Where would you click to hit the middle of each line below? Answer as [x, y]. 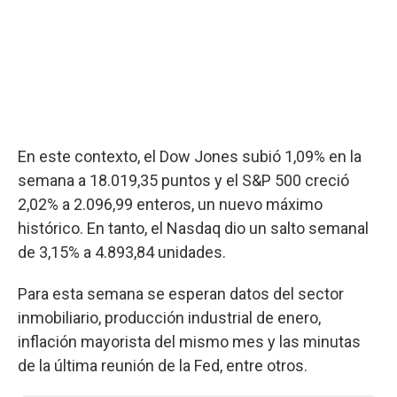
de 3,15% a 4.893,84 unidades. [122, 252]
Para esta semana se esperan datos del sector [181, 294]
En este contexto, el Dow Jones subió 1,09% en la [190, 156]
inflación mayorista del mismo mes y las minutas [189, 342]
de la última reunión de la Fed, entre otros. [163, 366]
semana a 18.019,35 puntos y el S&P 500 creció [183, 180]
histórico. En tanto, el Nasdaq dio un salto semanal [193, 228]
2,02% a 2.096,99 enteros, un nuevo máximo [170, 204]
